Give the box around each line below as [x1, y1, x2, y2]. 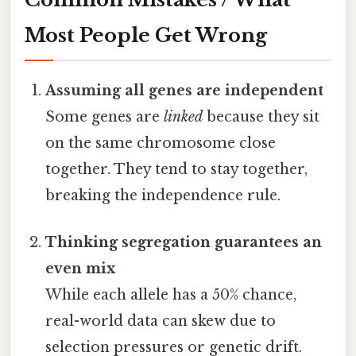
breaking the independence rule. [45, 187, 281, 205]
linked [164, 108, 203, 126]
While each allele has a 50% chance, [45, 286, 297, 304]
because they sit [203, 108, 320, 126]
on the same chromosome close [45, 134, 277, 153]
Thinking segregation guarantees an [45, 234, 323, 252]
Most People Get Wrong [25, 24, 267, 48]
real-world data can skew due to [45, 312, 277, 331]
